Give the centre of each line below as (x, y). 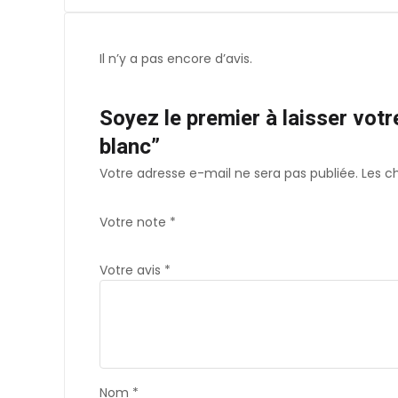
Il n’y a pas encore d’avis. (176, 59)
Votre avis (132, 271)
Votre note (135, 223)
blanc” (130, 147)
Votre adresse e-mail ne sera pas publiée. (229, 174)
